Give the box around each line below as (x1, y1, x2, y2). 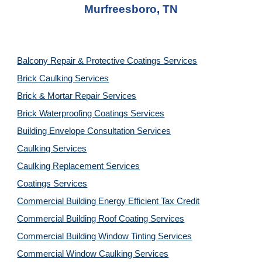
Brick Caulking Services (17, 74, 109, 83)
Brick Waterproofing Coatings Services (17, 109, 165, 118)
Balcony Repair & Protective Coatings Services (17, 56, 198, 65)
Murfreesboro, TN (84, 3, 178, 15)
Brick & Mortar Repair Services (17, 91, 137, 101)
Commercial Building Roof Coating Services (17, 214, 185, 223)
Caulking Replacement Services (17, 161, 140, 171)
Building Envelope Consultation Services (17, 126, 171, 136)
